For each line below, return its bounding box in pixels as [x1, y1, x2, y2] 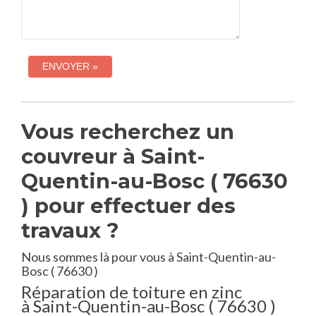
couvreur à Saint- [21, 144, 205, 169]
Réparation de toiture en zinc [21, 281, 242, 302]
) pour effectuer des [21, 193, 236, 218]
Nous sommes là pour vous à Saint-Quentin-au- [21, 249, 276, 265]
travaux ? [21, 218, 119, 243]
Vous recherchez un [21, 119, 234, 144]
